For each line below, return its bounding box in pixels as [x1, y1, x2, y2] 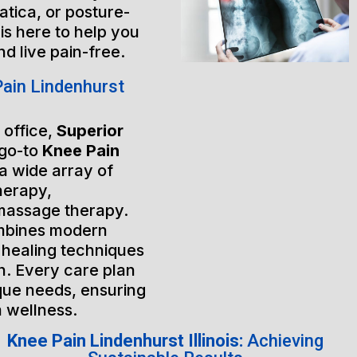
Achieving [246, 331, 324, 351]
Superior [56, 121, 124, 140]
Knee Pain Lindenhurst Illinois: [6, 331, 247, 351]
